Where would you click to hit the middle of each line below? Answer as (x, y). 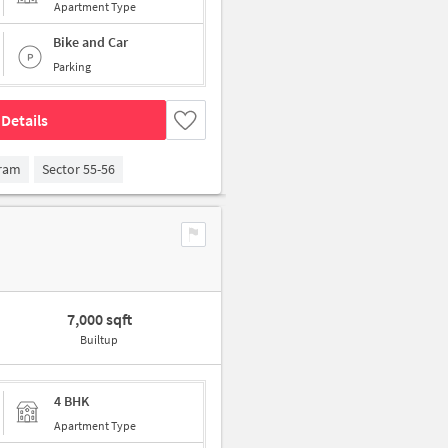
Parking (72, 67)
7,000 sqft (99, 319)
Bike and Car (90, 42)
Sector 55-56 (78, 169)
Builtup (99, 340)
